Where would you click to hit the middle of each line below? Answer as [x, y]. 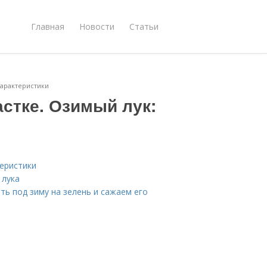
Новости [97, 26]
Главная [48, 26]
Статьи [144, 26]
